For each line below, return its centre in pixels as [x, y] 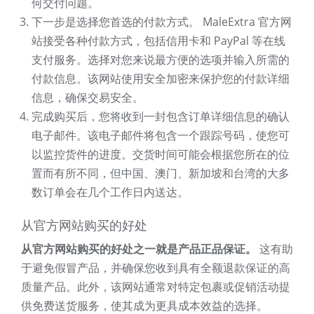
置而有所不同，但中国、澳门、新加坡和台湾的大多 [161, 173]
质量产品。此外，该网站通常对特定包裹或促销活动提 [156, 287]
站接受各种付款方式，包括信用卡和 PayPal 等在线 [158, 41]
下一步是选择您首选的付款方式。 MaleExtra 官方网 [162, 22]
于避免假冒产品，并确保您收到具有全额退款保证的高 [156, 268]
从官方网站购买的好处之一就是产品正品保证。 [139, 249]
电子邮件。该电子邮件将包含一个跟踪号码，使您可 [161, 136]
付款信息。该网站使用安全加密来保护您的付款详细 [161, 79]
